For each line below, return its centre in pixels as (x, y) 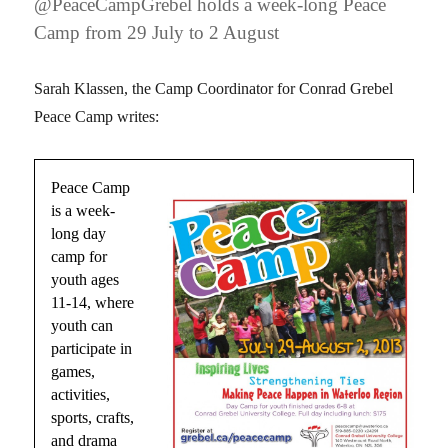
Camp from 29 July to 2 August (157, 33)
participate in (92, 349)
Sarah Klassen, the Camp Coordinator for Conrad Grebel (214, 89)
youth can (82, 326)
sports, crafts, (93, 418)
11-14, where (93, 303)
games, (73, 372)
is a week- (83, 211)
